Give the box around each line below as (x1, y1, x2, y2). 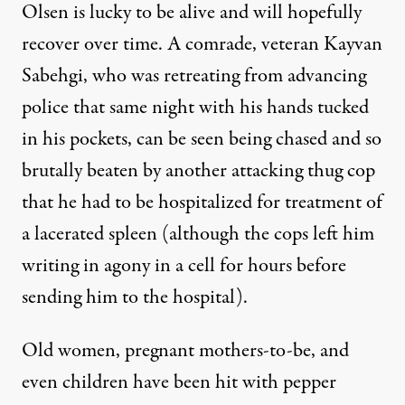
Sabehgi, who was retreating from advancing (22, 61, 366, 90)
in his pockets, (22, 125, 137, 154)
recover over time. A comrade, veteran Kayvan (22, 30, 382, 59)
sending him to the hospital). (22, 283, 248, 312)
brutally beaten (22, 156, 138, 185)
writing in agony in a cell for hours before (22, 251, 346, 280)
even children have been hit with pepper (22, 368, 336, 397)
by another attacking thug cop (138, 156, 375, 185)
